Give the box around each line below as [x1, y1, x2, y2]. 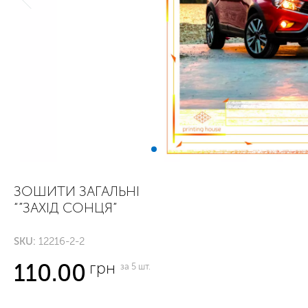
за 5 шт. [120, 261, 151, 272]
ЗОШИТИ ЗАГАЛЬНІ [14, 183, 140, 199]
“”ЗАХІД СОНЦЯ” [14, 199, 117, 216]
